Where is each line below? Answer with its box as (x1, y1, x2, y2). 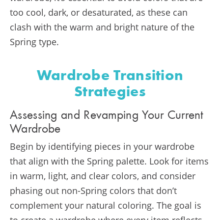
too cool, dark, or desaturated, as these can (10, 6, 188, 18)
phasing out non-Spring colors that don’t (10, 185, 177, 197)
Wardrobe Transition (36, 69, 184, 84)
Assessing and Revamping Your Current (10, 110, 204, 123)
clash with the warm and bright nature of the (10, 21, 194, 33)
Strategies (74, 85, 146, 100)
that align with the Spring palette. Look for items (10, 155, 209, 167)
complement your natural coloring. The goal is (10, 199, 201, 212)
